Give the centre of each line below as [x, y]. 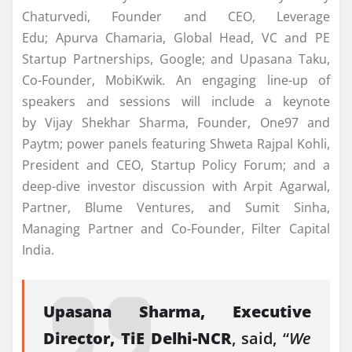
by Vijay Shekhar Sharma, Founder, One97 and [176, 123]
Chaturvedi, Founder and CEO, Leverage [176, 17]
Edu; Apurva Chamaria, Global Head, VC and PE [176, 38]
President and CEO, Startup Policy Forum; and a [176, 165]
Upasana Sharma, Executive [177, 312]
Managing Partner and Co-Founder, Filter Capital [176, 229]
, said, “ [260, 339]
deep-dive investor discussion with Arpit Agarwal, [176, 187]
